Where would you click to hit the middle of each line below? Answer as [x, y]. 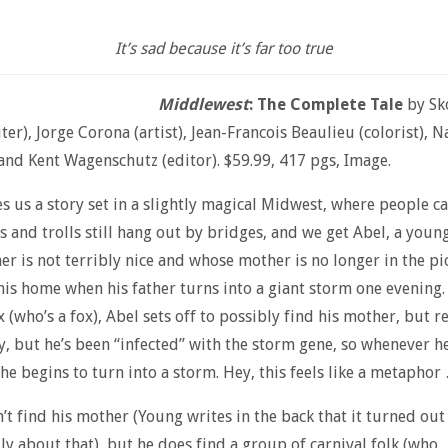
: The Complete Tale [325, 104]
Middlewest [203, 104]
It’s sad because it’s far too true [224, 48]
